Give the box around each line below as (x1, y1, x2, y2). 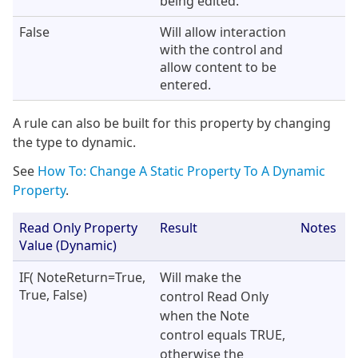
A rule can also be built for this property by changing (13, 114, 331, 132)
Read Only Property (19, 219, 137, 237)
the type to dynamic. (13, 133, 136, 151)
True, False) (19, 286, 87, 304)
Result (160, 219, 197, 237)
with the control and (160, 41, 283, 58)
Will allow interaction (160, 23, 286, 41)
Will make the (160, 268, 241, 286)
